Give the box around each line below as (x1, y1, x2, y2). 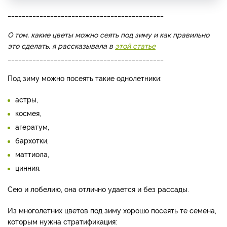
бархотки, (15, 135, 49, 145)
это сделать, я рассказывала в (8, 41, 115, 51)
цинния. (15, 163, 41, 173)
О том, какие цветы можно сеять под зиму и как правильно (8, 29, 209, 40)
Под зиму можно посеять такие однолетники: (8, 73, 162, 83)
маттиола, (15, 149, 49, 159)
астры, (15, 94, 38, 104)
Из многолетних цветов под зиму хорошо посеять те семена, (8, 205, 216, 215)
